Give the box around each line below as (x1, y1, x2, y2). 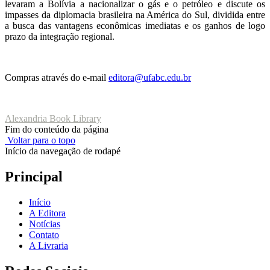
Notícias (29, 218, 60, 229)
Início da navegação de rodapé (5, 146, 121, 157)
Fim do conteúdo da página (5, 124, 108, 135)
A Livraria (29, 240, 68, 251)
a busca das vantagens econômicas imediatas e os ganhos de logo (5, 20, 265, 31)
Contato (29, 229, 59, 240)
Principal (5, 169, 63, 185)
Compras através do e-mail (5, 72, 108, 83)
